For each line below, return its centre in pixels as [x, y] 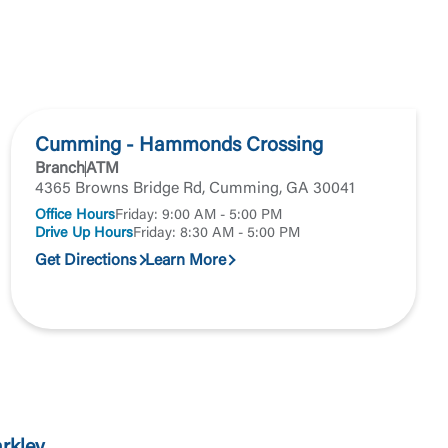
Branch [59, 169]
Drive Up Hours [83, 233]
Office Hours [74, 215]
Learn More [185, 261]
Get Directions [85, 261]
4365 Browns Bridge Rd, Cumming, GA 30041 [194, 189]
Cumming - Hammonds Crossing [178, 146]
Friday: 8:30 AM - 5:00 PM [216, 233]
